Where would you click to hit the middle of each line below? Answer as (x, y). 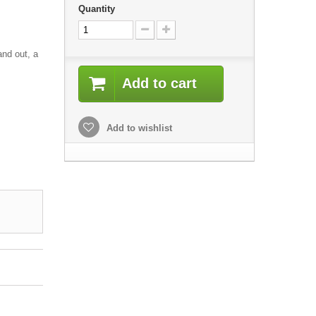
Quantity (96, 9)
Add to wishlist (138, 128)
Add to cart (159, 83)
